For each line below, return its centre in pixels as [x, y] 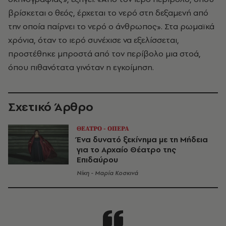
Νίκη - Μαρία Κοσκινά [107, 173]
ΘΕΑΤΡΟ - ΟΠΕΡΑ [103, 128]
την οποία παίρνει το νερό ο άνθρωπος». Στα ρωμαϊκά [111, 26]
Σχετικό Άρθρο [51, 106]
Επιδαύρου [97, 159]
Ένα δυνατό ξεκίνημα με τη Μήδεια [142, 139]
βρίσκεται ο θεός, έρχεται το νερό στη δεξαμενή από [108, 12]
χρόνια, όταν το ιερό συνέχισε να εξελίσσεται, [94, 40]
